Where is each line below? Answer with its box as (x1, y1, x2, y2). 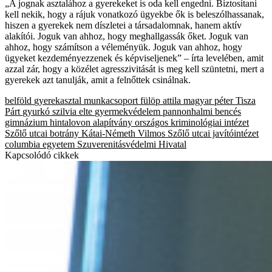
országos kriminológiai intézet (135, 117, 249, 127)
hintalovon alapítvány (50, 117, 132, 127)
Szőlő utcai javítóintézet (168, 127, 259, 138)
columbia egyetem (5, 138, 75, 149)
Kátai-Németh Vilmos (81, 127, 165, 138)
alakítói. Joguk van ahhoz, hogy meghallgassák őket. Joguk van (5, 30, 248, 41)
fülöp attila (140, 95, 181, 106)
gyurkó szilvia (22, 106, 76, 117)
